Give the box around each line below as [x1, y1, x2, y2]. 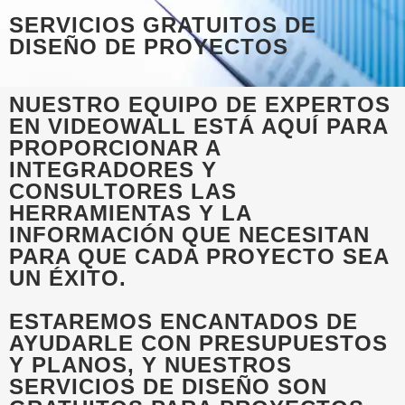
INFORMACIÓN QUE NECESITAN [9, 222, 370, 248]
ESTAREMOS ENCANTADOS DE [9, 309, 358, 334]
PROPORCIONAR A [9, 136, 221, 161]
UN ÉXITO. [9, 266, 127, 291]
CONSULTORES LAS [9, 179, 237, 204]
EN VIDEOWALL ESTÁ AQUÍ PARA [9, 114, 388, 139]
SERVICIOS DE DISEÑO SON [9, 374, 327, 400]
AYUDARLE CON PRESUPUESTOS [9, 331, 388, 356]
